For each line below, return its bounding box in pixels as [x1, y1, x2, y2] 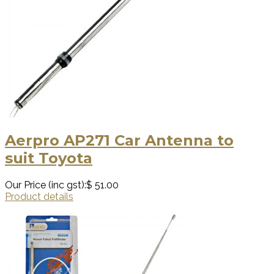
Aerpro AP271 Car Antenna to [5, 131, 234, 150]
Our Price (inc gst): [5, 179, 86, 191]
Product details [5, 191, 73, 203]
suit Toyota [5, 149, 92, 168]
